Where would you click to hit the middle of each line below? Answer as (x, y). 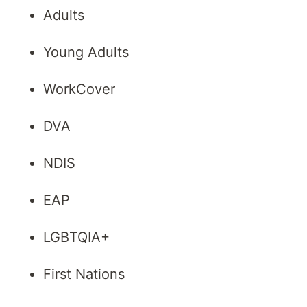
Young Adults (86, 52)
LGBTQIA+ (76, 237)
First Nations (84, 274)
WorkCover (79, 89)
